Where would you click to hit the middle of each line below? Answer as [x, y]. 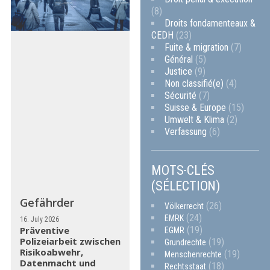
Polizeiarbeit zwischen [70, 241]
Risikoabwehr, [51, 252]
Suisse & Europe [196, 107]
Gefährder [47, 203]
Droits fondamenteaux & [210, 23]
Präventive [44, 231]
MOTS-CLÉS [183, 170]
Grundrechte [186, 242]
